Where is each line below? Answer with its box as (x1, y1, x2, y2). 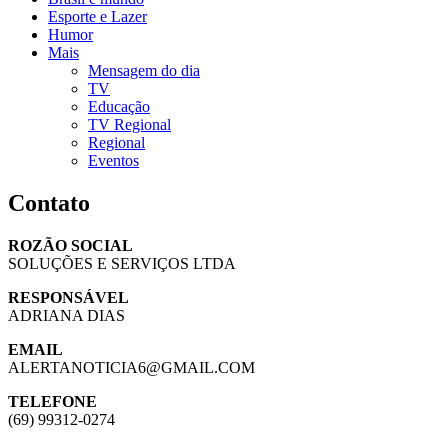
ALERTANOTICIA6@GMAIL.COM (8, 358, 255, 376)
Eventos (88, 151, 139, 169)
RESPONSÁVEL (8, 288, 129, 306)
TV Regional (88, 115, 171, 133)
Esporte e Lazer (48, 7, 147, 25)
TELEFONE (8, 392, 97, 410)
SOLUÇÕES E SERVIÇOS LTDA (8, 254, 236, 272)
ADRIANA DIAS (8, 306, 125, 324)
